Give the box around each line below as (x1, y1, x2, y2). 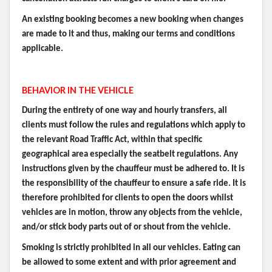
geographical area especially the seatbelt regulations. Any (22, 149, 238, 159)
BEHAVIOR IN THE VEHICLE (22, 84, 134, 95)
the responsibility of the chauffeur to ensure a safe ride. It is (22, 178, 246, 188)
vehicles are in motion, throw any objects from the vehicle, (22, 208, 242, 217)
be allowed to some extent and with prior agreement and (22, 257, 236, 267)
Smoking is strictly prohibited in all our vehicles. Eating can (22, 243, 240, 253)
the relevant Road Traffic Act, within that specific (22, 135, 202, 144)
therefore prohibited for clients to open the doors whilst (22, 193, 233, 203)
